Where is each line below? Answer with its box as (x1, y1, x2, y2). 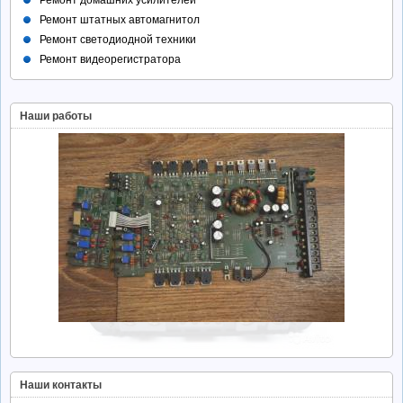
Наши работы (20, 110, 92, 123)
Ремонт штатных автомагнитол (40, 13, 200, 27)
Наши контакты (20, 379, 102, 392)
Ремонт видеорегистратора (40, 53, 181, 67)
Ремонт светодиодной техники (40, 33, 196, 47)
